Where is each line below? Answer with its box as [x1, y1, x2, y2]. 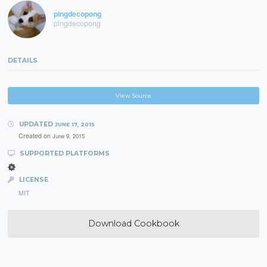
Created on [18, 131, 52, 141]
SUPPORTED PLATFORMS [17, 149, 110, 157]
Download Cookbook [88, 218, 179, 229]
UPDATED [17, 120, 55, 128]
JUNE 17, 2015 [54, 120, 95, 128]
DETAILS [8, 56, 38, 64]
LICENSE [17, 175, 48, 184]
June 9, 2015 [52, 132, 85, 141]
